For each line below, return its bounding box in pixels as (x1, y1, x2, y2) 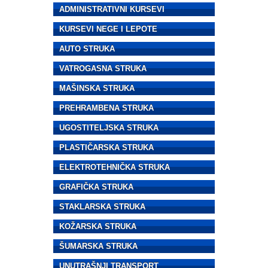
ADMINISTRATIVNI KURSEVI (59, 4, 165, 14)
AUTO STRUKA (59, 44, 115, 53)
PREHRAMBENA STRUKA (59, 103, 154, 112)
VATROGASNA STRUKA (59, 63, 147, 73)
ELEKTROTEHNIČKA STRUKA (59, 162, 170, 172)
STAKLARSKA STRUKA (59, 202, 145, 211)
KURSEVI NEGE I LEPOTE (59, 24, 157, 33)
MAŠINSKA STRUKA (59, 83, 135, 93)
